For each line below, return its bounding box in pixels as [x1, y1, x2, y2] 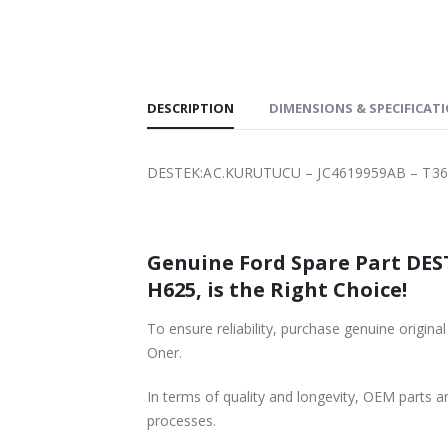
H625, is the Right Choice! [147, 275, 407, 303]
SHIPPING [54, 4, 104, 22]
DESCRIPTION [147, 98, 234, 117]
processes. [147, 410, 216, 430]
